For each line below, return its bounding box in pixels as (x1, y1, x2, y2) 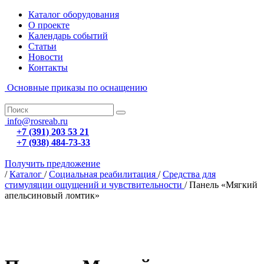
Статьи (28, 41, 57, 51)
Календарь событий (28, 31, 108, 41)
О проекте (28, 20, 70, 30)
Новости (28, 52, 63, 62)
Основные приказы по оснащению (7, 82, 147, 93)
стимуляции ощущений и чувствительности (5, 180, 184, 190)
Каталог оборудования (28, 9, 119, 19)
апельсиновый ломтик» (5, 190, 100, 200)
